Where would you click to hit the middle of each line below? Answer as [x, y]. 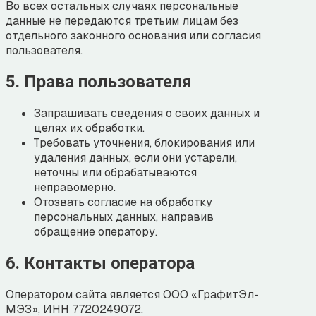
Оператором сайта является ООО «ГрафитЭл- [132, 294]
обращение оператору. [96, 231]
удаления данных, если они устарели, [135, 157]
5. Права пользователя [99, 81]
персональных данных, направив [124, 217]
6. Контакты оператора [100, 263]
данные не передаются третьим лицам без [122, 21]
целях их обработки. [89, 128]
